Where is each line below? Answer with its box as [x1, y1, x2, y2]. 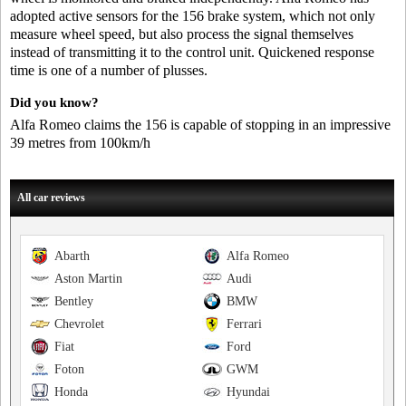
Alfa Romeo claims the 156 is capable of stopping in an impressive [10, 117, 391, 132]
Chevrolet [54, 317, 104, 331]
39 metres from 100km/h [10, 135, 150, 150]
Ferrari [226, 317, 262, 331]
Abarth [54, 249, 90, 263]
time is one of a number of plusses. [10, 63, 208, 78]
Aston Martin [54, 272, 122, 285]
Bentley [54, 295, 93, 308]
